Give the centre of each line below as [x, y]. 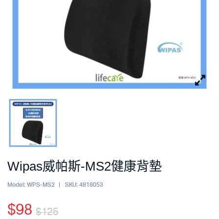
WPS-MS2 [41, 185]
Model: [16, 185]
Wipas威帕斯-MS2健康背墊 [85, 166]
